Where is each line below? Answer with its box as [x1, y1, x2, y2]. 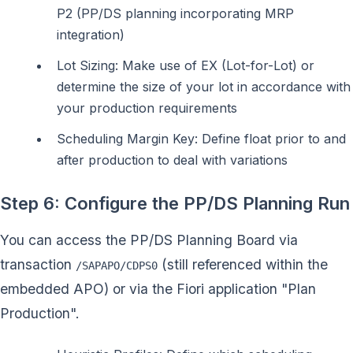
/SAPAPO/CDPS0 [76, 258, 158, 272]
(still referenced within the [158, 255, 328, 273]
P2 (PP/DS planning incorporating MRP [57, 6, 294, 22]
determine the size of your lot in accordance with [57, 79, 351, 95]
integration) [57, 27, 124, 43]
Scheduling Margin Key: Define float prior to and [57, 131, 346, 147]
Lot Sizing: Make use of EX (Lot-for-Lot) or [57, 58, 314, 74]
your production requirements [57, 100, 237, 117]
